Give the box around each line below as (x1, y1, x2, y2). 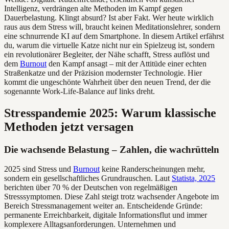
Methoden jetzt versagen (4, 120, 133, 133)
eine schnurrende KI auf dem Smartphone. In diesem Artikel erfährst (4, 31, 224, 40)
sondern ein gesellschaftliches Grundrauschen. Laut (4, 174, 172, 183)
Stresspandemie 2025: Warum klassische (4, 106, 216, 120)
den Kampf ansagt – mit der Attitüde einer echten (47, 59, 207, 68)
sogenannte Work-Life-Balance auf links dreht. (4, 86, 155, 96)
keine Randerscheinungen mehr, (100, 165, 205, 174)
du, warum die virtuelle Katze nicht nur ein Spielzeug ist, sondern (4, 40, 215, 50)
